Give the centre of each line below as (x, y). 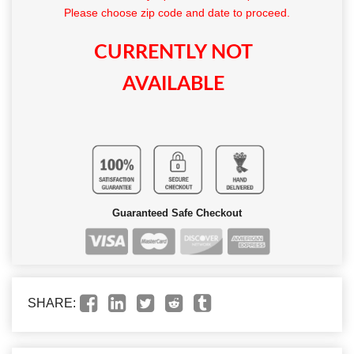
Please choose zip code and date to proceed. (177, 12)
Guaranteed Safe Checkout (177, 213)
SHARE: (52, 303)
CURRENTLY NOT (173, 52)
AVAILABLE (173, 84)
